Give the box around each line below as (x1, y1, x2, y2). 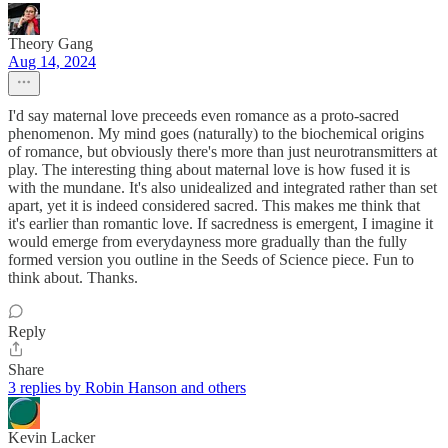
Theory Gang (8, 35, 93, 53)
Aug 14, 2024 (8, 53, 96, 71)
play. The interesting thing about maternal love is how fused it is (8, 161, 410, 179)
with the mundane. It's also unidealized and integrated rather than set (8, 179, 437, 197)
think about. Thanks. (8, 269, 138, 287)
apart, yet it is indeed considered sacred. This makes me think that (8, 197, 420, 215)
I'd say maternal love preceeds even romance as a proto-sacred (8, 107, 399, 125)
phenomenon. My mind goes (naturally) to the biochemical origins (8, 125, 424, 143)
